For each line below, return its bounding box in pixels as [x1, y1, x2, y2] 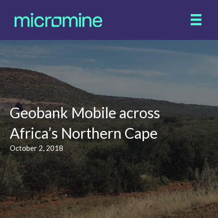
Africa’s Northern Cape [10, 124, 158, 142]
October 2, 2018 [10, 144, 63, 152]
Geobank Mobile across [10, 104, 160, 121]
